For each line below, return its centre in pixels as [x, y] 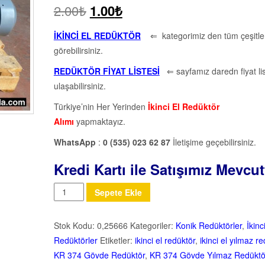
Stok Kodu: [75, 225]
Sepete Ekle [118, 192]
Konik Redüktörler [209, 225]
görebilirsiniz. [78, 51]
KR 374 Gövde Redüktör [99, 255]
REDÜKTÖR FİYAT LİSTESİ [106, 71]
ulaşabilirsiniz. [80, 86]
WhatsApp [75, 142]
